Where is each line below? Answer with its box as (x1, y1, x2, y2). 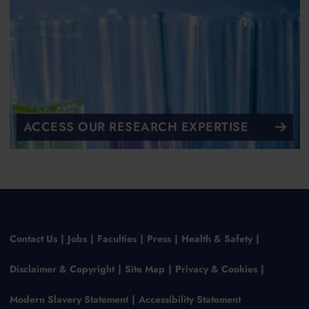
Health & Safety (181, 231, 252, 246)
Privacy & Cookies (175, 261, 257, 276)
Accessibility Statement (138, 292, 241, 306)
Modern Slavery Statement (9, 292, 128, 306)
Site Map (124, 261, 165, 276)
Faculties (97, 231, 137, 246)
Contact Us (9, 231, 57, 246)
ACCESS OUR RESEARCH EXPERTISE (23, 118, 248, 136)
